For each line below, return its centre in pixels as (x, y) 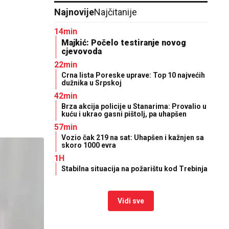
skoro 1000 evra (89, 145)
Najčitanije (116, 12)
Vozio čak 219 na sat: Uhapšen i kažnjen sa (133, 138)
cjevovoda (82, 51)
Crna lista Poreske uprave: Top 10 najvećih (133, 75)
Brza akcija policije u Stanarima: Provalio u (134, 106)
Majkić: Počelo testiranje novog (124, 43)
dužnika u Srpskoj (91, 83)
